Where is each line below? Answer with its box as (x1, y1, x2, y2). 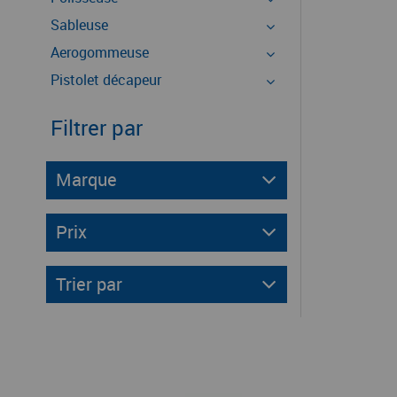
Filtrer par (51, 113, 143, 142)
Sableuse (51, 15, 108, 35)
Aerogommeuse (51, 43, 149, 62)
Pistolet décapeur (51, 70, 161, 90)
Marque (56, 167, 118, 192)
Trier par (56, 271, 123, 296)
